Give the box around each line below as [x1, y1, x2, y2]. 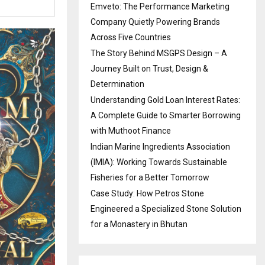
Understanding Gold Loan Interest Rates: [91, 95, 240, 105]
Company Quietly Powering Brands [91, 17, 220, 27]
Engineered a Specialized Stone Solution [91, 203, 241, 214]
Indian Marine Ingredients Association [91, 141, 230, 151]
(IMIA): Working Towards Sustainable [91, 157, 227, 167]
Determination [91, 79, 144, 89]
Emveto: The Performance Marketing [91, 1, 230, 11]
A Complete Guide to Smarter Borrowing [91, 110, 241, 120]
